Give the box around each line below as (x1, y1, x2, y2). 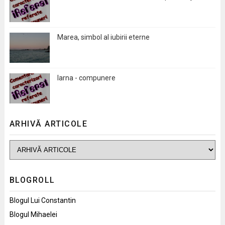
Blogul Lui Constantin (9, 196, 76, 205)
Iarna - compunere (57, 74, 116, 82)
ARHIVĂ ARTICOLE (9, 119, 88, 129)
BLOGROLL (9, 175, 55, 185)
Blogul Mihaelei (9, 210, 57, 219)
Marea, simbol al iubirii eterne (57, 33, 150, 42)
